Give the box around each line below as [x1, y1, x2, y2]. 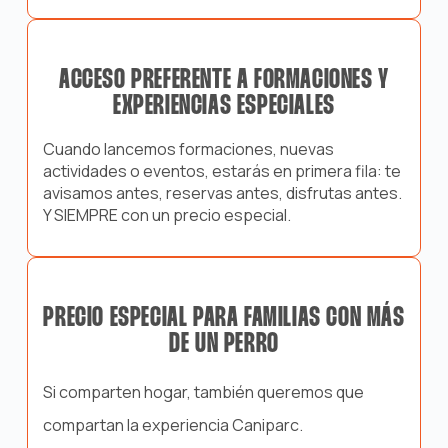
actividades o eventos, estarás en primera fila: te [42, 159, 401, 182]
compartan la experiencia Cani [42, 414, 265, 437]
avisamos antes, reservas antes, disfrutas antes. [42, 181, 402, 204]
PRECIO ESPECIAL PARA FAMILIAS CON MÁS [43, 305, 405, 332]
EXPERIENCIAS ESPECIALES [113, 93, 335, 120]
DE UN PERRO [169, 331, 279, 358]
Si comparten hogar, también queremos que [42, 381, 364, 404]
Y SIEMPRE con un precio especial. [42, 203, 291, 226]
